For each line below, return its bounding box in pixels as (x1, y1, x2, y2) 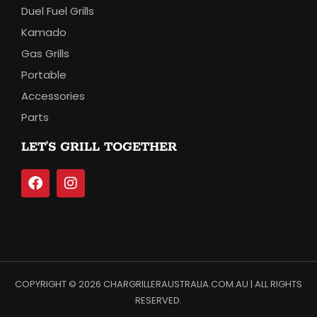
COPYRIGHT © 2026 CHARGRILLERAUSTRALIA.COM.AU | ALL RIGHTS (15, 277, 302, 292)
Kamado (21, 25, 67, 40)
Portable (21, 67, 67, 83)
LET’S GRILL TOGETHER (21, 139, 177, 156)
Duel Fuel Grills (21, 4, 94, 19)
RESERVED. (135, 294, 182, 308)
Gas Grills (21, 46, 69, 62)
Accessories (21, 88, 85, 104)
